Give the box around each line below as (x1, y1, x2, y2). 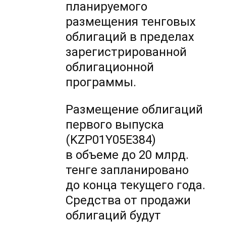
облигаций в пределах (66, 30, 195, 44)
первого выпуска (66, 118, 164, 132)
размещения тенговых (66, 15, 196, 29)
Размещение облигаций (66, 102, 203, 117)
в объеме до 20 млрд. (66, 148, 189, 162)
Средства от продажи (66, 193, 191, 208)
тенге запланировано (66, 163, 189, 178)
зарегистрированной (66, 45, 187, 60)
